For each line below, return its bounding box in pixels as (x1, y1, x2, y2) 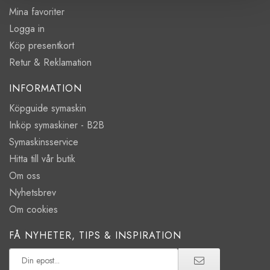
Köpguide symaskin (9, 101, 86, 116)
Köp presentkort (9, 39, 74, 53)
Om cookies (9, 202, 58, 217)
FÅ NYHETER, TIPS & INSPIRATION (9, 228, 181, 243)
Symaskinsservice (9, 135, 78, 149)
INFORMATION (9, 81, 82, 96)
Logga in (9, 22, 45, 36)
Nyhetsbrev (9, 186, 56, 200)
